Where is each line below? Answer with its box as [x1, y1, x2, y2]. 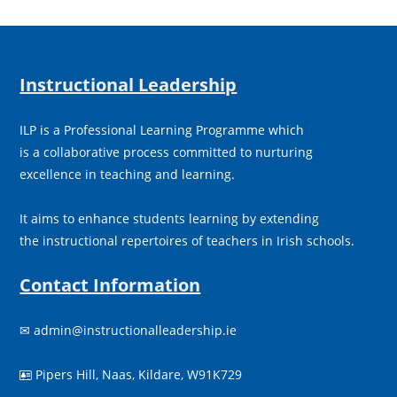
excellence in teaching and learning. [19, 166, 236, 183]
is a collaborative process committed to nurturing [19, 144, 317, 161]
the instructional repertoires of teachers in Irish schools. [19, 232, 355, 250]
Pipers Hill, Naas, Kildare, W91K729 [32, 366, 243, 384]
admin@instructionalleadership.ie [34, 322, 237, 339]
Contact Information [19, 273, 201, 298]
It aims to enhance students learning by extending [19, 210, 320, 228]
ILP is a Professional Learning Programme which [19, 121, 305, 139]
